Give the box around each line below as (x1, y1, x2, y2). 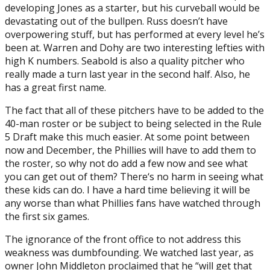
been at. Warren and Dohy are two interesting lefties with (5, 40, 265, 54)
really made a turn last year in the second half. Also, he (5, 67, 250, 81)
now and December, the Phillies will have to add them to (5, 143, 256, 157)
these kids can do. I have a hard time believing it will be (5, 183, 250, 196)
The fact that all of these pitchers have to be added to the (5, 103, 264, 117)
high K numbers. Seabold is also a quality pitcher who (5, 54, 245, 67)
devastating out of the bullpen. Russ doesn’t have (5, 14, 228, 28)
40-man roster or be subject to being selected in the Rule (5, 116, 262, 130)
